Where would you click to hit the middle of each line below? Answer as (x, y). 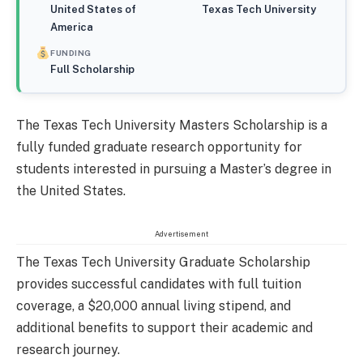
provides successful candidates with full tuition (159, 284)
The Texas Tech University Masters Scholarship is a (172, 125)
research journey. (68, 350)
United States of (94, 9)
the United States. (71, 190)
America (72, 27)
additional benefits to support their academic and (164, 328)
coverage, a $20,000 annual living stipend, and (154, 306)
